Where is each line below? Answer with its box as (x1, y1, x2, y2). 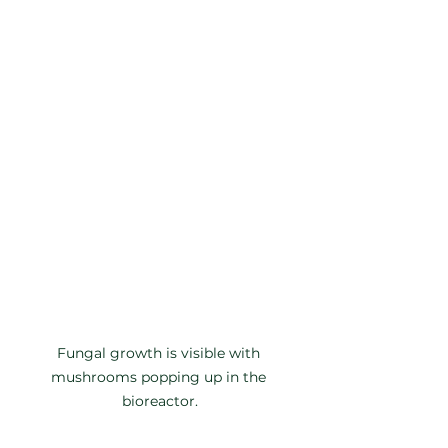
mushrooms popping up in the (50, 367, 270, 386)
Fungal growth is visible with (56, 343, 264, 362)
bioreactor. (122, 391, 198, 410)
